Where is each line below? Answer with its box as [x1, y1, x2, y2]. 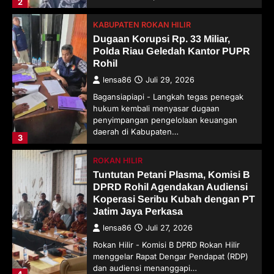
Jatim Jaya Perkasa [93, 205, 183, 217]
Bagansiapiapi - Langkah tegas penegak [93, 91, 244, 102]
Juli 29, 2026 [146, 75, 195, 84]
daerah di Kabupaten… [93, 126, 179, 136]
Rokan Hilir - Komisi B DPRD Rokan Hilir [93, 239, 240, 250]
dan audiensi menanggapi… [93, 262, 198, 273]
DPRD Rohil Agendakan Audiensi [93, 180, 248, 192]
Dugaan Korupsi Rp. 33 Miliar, [93, 32, 231, 44]
